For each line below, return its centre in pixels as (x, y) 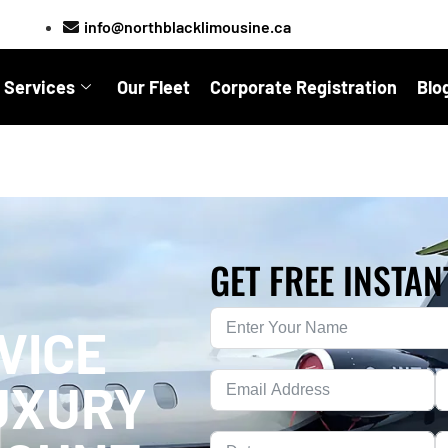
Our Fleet (153, 86)
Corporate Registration (303, 86)
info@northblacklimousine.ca (187, 26)
